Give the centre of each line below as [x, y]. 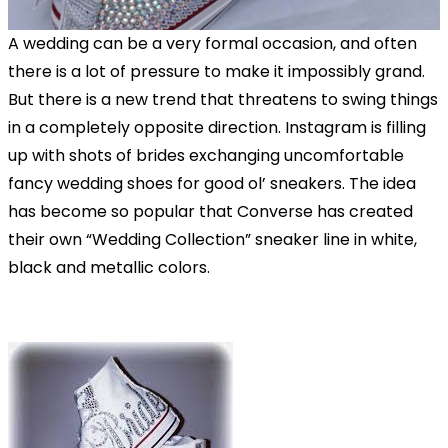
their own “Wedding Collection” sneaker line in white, [212, 239]
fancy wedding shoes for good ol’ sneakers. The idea [212, 183]
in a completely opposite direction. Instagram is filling [217, 127]
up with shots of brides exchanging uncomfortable [206, 155]
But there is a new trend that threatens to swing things [223, 99]
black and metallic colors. [111, 267]
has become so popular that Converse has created [210, 211]
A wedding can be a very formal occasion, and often [212, 43]
